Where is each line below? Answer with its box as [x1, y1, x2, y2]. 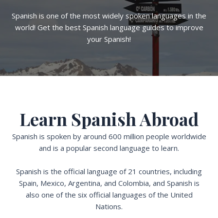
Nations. [95, 201, 123, 211]
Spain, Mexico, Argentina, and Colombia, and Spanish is [18, 178, 200, 188]
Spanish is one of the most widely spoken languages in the [12, 11, 206, 20]
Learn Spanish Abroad [19, 107, 199, 130]
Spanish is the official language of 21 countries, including [16, 166, 202, 176]
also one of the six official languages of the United [25, 190, 193, 200]
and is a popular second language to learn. [39, 143, 179, 153]
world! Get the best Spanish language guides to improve [15, 22, 203, 32]
